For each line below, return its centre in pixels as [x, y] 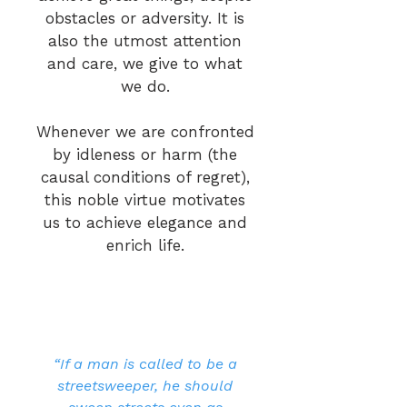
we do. [145, 86]
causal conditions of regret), [145, 177]
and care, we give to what [145, 64]
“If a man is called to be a [145, 364]
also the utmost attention [145, 41]
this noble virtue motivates [145, 200]
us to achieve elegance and [145, 223]
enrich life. [145, 245]
